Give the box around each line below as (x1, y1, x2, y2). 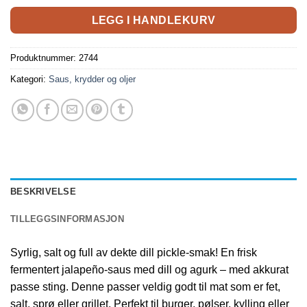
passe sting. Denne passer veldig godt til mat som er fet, (10, 281, 280, 293)
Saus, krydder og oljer (49, 74, 136, 85)
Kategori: (10, 74, 49, 85)
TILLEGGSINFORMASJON (10, 214, 124, 225)
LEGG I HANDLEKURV (91, 14, 216, 26)
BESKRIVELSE (10, 186, 76, 197)
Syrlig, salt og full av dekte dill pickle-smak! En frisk (10, 247, 257, 259)
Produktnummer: (10, 53, 79, 64)
